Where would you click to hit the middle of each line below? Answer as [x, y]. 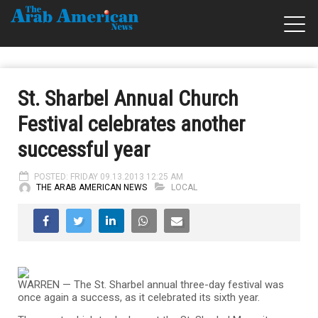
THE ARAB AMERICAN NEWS [92, 187]
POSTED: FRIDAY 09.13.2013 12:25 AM [109, 177]
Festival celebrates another [131, 124]
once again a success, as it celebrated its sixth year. [140, 297]
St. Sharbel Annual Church [128, 98]
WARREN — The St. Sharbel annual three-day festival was [151, 284]
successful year [84, 149]
